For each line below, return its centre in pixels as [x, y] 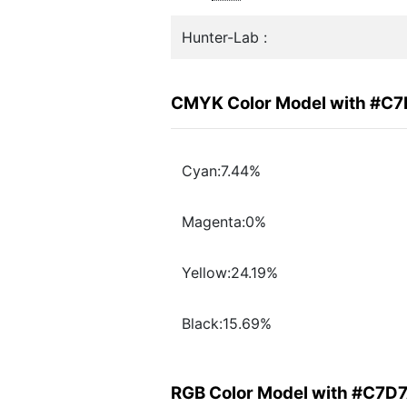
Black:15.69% [227, 324]
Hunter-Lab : [224, 37]
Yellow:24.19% [230, 273]
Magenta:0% [224, 222]
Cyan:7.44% [221, 171]
